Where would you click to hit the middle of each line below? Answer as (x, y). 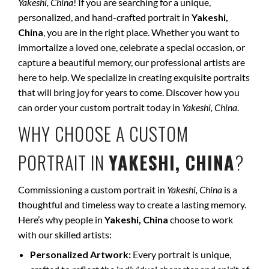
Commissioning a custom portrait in (92, 189)
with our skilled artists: (65, 234)
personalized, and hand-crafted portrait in (105, 17)
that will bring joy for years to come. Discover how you (129, 92)
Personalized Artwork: (80, 254)
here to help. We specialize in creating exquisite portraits (134, 77)
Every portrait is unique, (181, 254)
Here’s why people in (61, 219)
